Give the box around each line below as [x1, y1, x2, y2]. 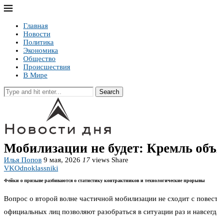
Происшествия [23, 63, 70, 71]
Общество [23, 55, 56, 62]
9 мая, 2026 [44, 156, 80, 164]
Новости [23, 30, 50, 38]
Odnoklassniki [15, 164, 58, 172]
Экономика [23, 46, 58, 54]
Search [99, 88, 119, 95]
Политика [23, 38, 54, 46]
